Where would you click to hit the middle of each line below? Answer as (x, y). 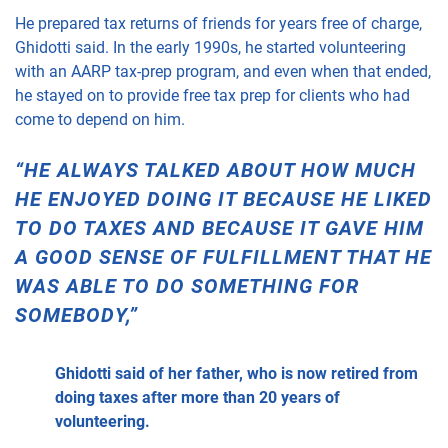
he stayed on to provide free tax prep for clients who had (212, 95)
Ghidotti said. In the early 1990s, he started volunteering (210, 47)
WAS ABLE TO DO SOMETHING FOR (187, 285)
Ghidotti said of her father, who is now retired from (236, 373)
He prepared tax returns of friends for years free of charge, (218, 23)
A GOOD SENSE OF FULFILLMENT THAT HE (223, 256)
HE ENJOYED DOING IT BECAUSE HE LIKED (223, 198)
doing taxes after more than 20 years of (197, 397)
